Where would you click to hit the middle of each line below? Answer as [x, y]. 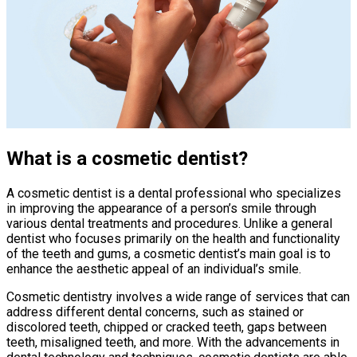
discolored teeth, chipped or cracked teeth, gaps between [167, 328]
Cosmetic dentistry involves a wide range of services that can [178, 297]
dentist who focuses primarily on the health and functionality [173, 239]
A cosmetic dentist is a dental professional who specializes [174, 194]
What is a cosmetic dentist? [127, 159]
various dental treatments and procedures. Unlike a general [169, 224]
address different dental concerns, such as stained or [155, 312]
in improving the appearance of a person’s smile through [161, 209]
